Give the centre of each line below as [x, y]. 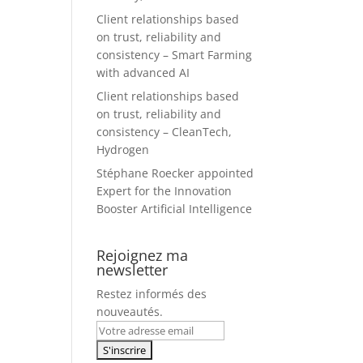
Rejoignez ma [143, 255]
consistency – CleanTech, [164, 131]
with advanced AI [143, 72]
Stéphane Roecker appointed [175, 173]
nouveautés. [130, 311]
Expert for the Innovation [164, 190]
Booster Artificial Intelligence [175, 208]
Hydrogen [123, 149]
